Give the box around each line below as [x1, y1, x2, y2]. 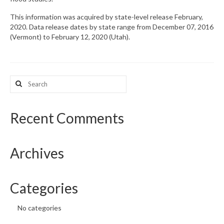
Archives [10, 144, 64, 161]
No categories [17, 203, 61, 212]
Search [9, 75, 32, 84]
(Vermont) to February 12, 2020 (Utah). [10, 32, 130, 41]
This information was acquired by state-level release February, [10, 12, 203, 21]
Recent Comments [10, 109, 124, 126]
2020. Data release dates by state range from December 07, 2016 [10, 22, 213, 31]
